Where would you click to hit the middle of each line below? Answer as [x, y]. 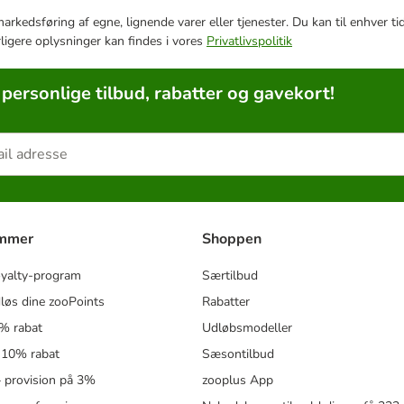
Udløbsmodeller [247, 328]
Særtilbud [230, 276]
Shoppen [232, 239]
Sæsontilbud [238, 354]
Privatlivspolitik [249, 41]
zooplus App [238, 381]
